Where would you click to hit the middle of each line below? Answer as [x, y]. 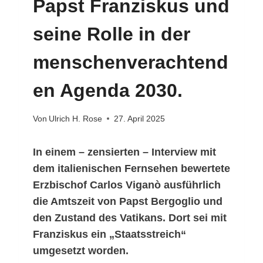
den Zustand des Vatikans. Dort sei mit [130, 218]
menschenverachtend [131, 63]
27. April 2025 [140, 119]
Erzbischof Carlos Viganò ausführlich [127, 185]
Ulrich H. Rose [76, 119]
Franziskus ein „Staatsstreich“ [109, 234]
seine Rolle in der [112, 34]
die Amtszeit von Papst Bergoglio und [128, 201]
